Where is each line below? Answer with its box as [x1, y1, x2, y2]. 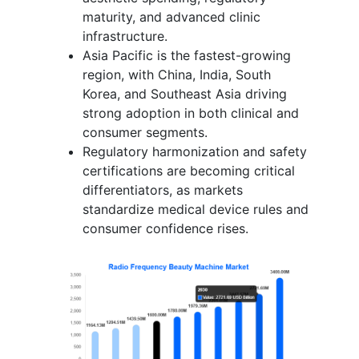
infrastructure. [83, 27, 167, 44]
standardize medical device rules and [83, 200, 309, 217]
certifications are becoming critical [83, 162, 295, 179]
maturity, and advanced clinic [83, 8, 260, 25]
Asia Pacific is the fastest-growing [83, 46, 291, 63]
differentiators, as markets [83, 181, 243, 198]
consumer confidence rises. [83, 220, 248, 236]
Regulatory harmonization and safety [83, 143, 307, 159]
